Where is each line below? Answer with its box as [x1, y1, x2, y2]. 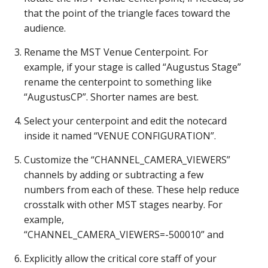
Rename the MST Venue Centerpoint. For [24, 45, 208, 59]
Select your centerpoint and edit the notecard [24, 114, 227, 127]
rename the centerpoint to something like [24, 75, 212, 89]
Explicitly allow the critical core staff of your [24, 252, 217, 265]
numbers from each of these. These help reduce [24, 183, 239, 196]
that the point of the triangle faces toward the [24, 7, 230, 20]
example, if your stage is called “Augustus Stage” [24, 60, 241, 74]
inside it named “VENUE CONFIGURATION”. [24, 129, 216, 142]
